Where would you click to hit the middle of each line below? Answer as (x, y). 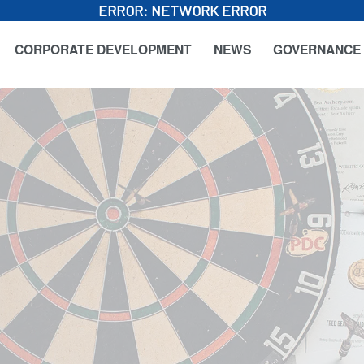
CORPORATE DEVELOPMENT (103, 49)
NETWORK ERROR (208, 11)
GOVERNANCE (317, 49)
